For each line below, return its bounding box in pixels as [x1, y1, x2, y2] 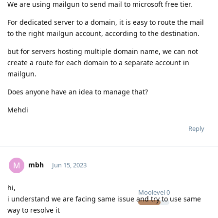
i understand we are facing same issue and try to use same [7, 194, 201, 203]
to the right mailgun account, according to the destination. [7, 28, 200, 38]
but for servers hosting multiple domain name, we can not [7, 46, 198, 56]
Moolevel [138, 187, 165, 197]
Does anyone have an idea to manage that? [7, 87, 148, 96]
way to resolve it [7, 205, 60, 215]
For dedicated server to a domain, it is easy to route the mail [7, 17, 204, 27]
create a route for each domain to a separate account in [7, 57, 189, 67]
